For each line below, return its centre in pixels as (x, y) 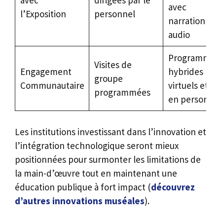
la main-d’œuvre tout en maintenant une (96, 173)
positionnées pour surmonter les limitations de (108, 160)
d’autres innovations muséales (80, 201)
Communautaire (52, 85)
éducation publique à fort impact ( (83, 187)
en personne (193, 99)
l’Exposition (43, 14)
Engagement (46, 71)
